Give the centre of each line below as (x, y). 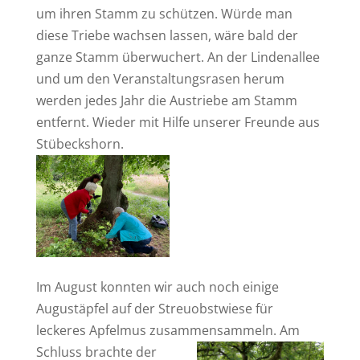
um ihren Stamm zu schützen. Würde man (164, 13)
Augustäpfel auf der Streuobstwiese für (154, 308)
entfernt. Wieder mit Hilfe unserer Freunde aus (178, 122)
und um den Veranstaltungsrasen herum (160, 78)
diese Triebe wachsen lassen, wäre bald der (167, 35)
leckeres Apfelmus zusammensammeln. (156, 330)
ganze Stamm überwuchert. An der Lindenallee (178, 57)
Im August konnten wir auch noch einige (157, 286)
